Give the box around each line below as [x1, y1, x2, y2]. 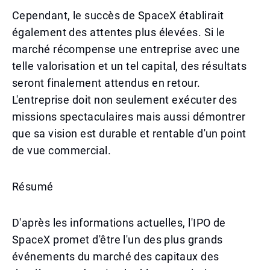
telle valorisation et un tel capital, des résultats [12, 60, 246, 72]
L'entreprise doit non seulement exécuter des [12, 93, 237, 106]
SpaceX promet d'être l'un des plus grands [12, 233, 223, 246]
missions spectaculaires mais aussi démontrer [12, 110, 246, 123]
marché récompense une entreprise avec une [12, 43, 240, 55]
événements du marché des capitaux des [12, 250, 219, 263]
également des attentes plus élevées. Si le [12, 26, 225, 39]
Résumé [12, 180, 54, 193]
